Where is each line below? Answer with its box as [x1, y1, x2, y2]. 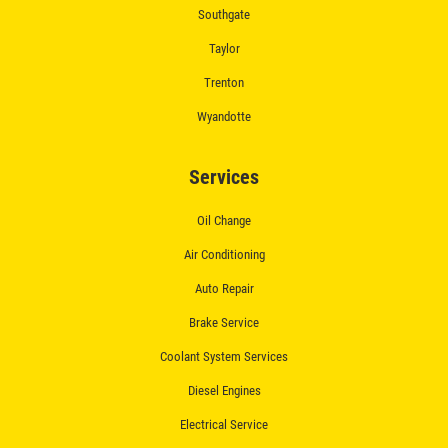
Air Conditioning [183, 246, 265, 262]
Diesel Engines [187, 382, 261, 398]
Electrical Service [180, 416, 268, 432]
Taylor [208, 40, 240, 56]
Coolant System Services [160, 348, 288, 364]
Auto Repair [194, 280, 254, 296]
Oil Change [197, 212, 251, 228]
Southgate [198, 6, 250, 22]
